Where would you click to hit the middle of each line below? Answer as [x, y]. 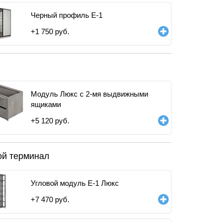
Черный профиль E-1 [67, 15]
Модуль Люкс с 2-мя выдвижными [89, 94]
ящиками [46, 104]
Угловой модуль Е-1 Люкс [75, 183]
